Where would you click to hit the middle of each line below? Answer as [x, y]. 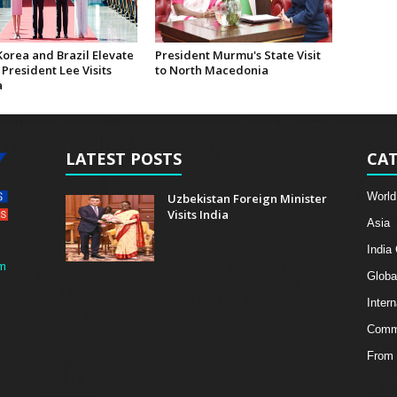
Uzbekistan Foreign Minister [247, 198]
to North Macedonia [211, 70]
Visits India [198, 214]
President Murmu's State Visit [237, 55]
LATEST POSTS [123, 158]
